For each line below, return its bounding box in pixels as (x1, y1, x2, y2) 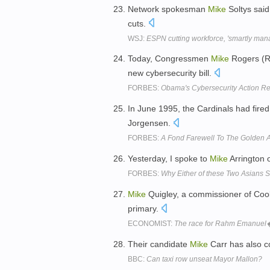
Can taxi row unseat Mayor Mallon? (146, 254, 262, 263)
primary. (128, 203, 161, 213)
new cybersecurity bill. (128, 68, 214, 78)
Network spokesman (128, 4, 208, 14)
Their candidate (128, 239, 190, 249)
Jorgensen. (128, 118, 173, 128)
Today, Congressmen (128, 54, 211, 64)
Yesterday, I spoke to (128, 153, 210, 163)
